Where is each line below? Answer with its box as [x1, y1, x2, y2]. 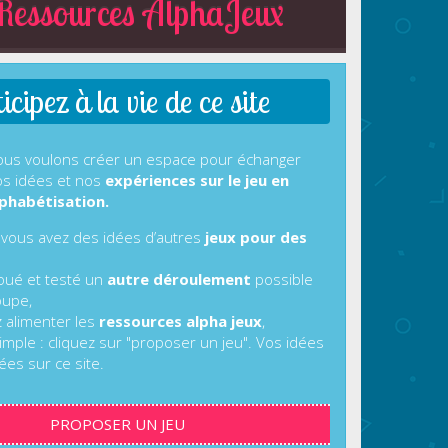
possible [250, 269, 313, 290]
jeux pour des [204, 227, 307, 248]
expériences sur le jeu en [104, 170, 289, 191]
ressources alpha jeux [98, 311, 262, 332]
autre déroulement [106, 269, 251, 290]
